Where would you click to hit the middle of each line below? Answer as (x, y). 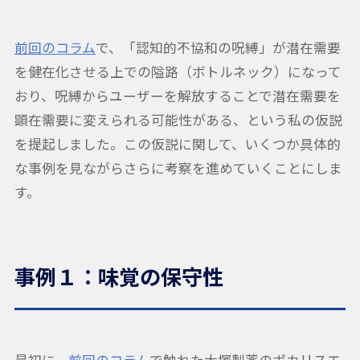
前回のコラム (55, 47)
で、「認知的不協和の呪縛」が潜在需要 (218, 47)
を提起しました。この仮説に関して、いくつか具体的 (177, 143)
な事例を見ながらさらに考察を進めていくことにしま (178, 168)
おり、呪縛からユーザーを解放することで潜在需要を (177, 95)
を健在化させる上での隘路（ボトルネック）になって (178, 71)
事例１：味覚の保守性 (119, 276)
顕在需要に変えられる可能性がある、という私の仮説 (178, 119)
